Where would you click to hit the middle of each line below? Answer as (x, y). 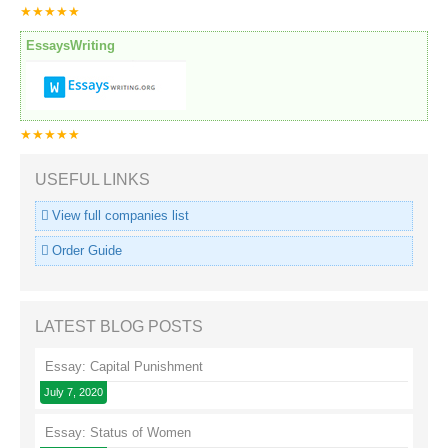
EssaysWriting (70, 46)
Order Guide (87, 251)
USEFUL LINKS (92, 180)
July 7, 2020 (73, 392)
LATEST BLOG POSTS (119, 327)
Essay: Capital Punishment (124, 367)
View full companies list (120, 216)
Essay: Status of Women (118, 433)
